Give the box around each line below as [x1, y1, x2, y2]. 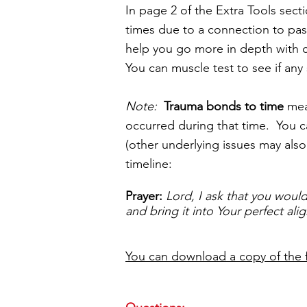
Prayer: [125, 188, 162, 204]
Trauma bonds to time [157, 99, 284, 114]
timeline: [125, 156, 172, 171]
